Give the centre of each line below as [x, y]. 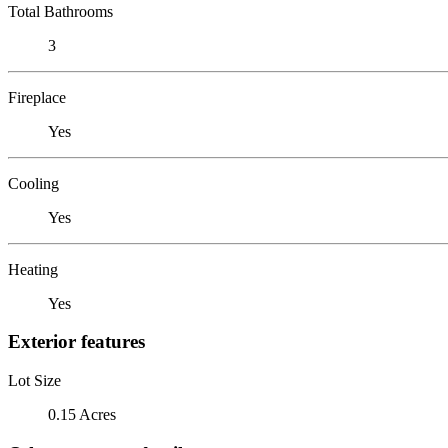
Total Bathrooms [60, 11]
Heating [33, 269]
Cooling [33, 183]
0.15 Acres [82, 414]
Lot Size [34, 380]
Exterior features [76, 342]
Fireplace [37, 97]
